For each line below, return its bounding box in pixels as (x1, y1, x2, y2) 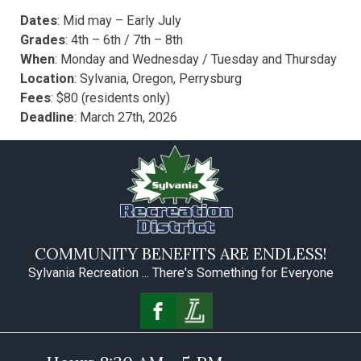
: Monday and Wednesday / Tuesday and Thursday (54, 51, 337, 67)
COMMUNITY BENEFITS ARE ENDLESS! (34, 243, 327, 264)
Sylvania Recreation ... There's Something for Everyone (27, 265, 334, 281)
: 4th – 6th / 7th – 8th (64, 31, 183, 48)
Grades (19, 31, 65, 48)
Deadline (19, 109, 74, 125)
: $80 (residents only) (50, 89, 170, 106)
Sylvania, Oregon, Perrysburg (79, 70, 242, 86)
